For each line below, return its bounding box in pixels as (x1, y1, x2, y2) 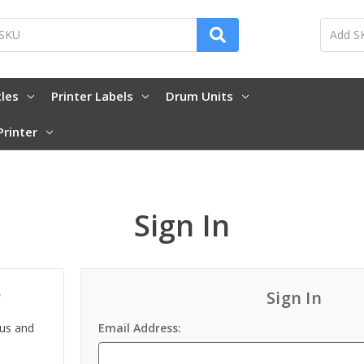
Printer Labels (50, 87, 133, 104)
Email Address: (98, 320, 182, 336)
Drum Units (165, 87, 233, 104)
